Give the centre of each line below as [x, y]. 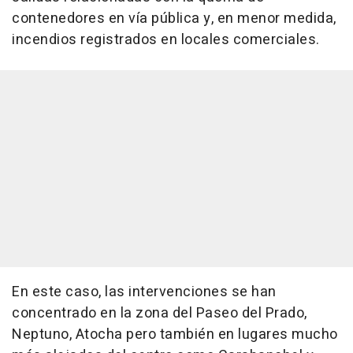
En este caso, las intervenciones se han [144, 292]
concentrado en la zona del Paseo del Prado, [160, 313]
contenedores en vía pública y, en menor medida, [174, 19]
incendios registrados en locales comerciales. [166, 40]
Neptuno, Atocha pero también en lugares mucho [175, 334]
